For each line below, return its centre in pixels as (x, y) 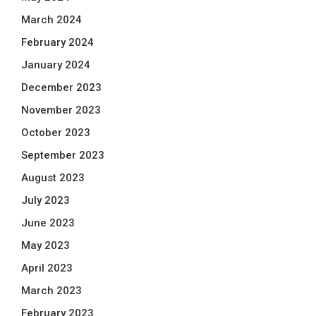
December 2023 (61, 87)
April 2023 (47, 268)
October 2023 (56, 133)
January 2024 (56, 65)
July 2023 (45, 200)
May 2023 (45, 245)
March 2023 (51, 291)
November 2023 (61, 110)
